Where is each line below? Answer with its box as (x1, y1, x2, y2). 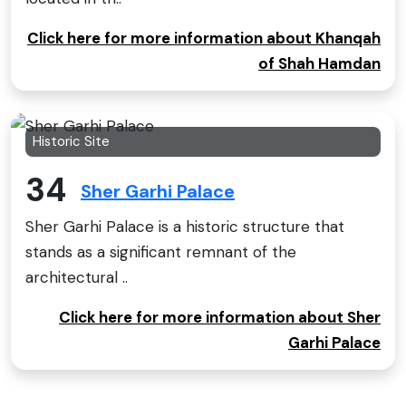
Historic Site (33, 131, 110, 150)
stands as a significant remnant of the (25, 242, 296, 263)
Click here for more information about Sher (59, 307, 381, 328)
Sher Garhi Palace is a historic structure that (25, 217, 344, 237)
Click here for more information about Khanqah (27, 27, 381, 48)
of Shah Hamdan (258, 53, 381, 73)
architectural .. (25, 267, 128, 288)
